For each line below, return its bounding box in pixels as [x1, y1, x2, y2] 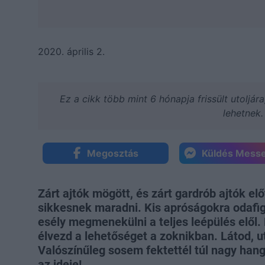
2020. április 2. [38, 45, 105, 57]
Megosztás [86, 147, 138, 159]
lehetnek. [223, 106, 264, 119]
